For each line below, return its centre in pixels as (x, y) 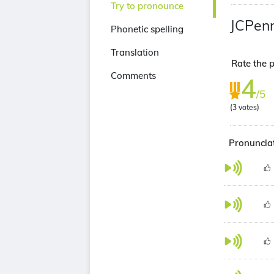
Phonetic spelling (147, 29)
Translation (135, 52)
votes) (248, 107)
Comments (133, 76)
